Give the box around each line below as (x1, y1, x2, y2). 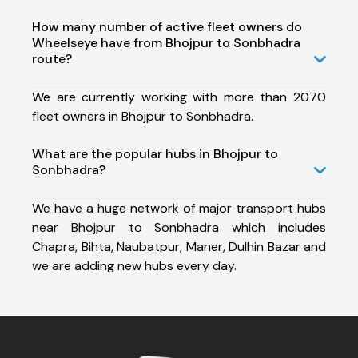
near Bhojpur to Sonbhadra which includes (32, 218, 326, 236)
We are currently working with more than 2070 (32, 88, 326, 105)
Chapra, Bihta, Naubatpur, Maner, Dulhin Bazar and (32, 237, 326, 255)
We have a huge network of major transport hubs (32, 199, 326, 217)
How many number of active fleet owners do (32, 18, 302, 35)
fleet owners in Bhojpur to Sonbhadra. (32, 107, 253, 125)
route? (32, 50, 72, 67)
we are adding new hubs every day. (32, 257, 237, 274)
